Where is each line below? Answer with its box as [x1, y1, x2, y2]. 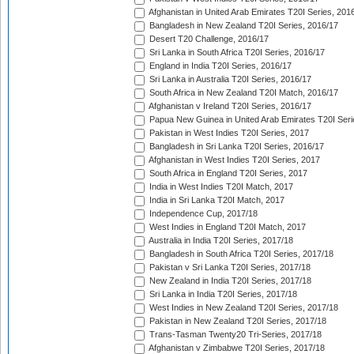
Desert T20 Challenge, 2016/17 [147, 34, 269, 44]
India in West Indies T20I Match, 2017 [147, 182, 293, 192]
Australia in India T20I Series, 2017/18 [147, 235, 293, 246]
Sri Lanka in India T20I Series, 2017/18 [147, 289, 297, 299]
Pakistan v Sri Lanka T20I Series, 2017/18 [147, 262, 311, 273]
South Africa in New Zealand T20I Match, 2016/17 [147, 88, 338, 98]
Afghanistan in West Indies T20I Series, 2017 [147, 155, 320, 165]
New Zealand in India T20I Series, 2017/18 [147, 276, 311, 286]
